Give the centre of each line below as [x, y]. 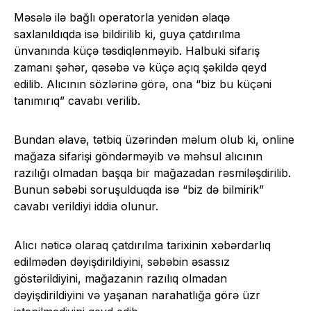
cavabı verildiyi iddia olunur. [86, 206]
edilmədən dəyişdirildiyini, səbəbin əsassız [122, 262]
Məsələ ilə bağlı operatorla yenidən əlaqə [122, 17]
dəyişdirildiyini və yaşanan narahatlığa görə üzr [137, 295]
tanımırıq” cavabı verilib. [77, 101]
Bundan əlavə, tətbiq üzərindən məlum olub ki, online [154, 140]
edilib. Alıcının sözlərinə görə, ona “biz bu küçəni [143, 84]
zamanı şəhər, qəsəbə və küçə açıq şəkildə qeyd [140, 67]
